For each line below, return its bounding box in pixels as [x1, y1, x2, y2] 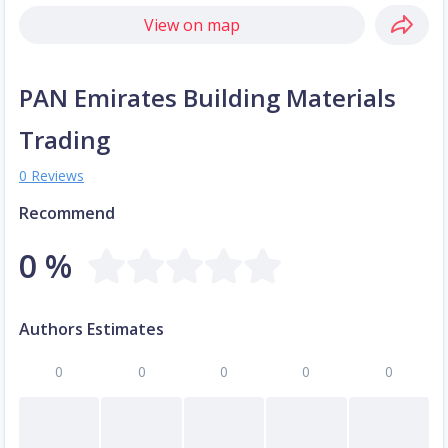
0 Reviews [19, 165, 84, 185]
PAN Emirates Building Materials [19, 80, 396, 114]
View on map [144, 13, 240, 36]
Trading [19, 122, 110, 156]
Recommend [19, 201, 115, 224]
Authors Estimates [19, 317, 164, 340]
